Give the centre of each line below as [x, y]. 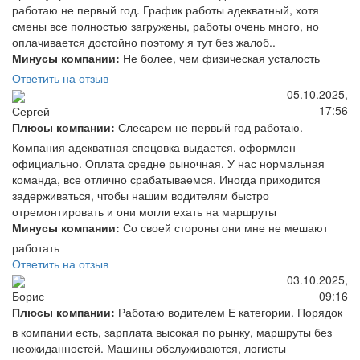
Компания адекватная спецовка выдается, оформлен [154, 147]
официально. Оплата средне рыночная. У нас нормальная [168, 163]
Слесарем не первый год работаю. [209, 127]
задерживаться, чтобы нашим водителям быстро [141, 195]
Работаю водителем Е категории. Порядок [229, 311]
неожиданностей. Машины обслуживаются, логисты [149, 348]
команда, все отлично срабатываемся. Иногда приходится [166, 179]
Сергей [31, 110]
